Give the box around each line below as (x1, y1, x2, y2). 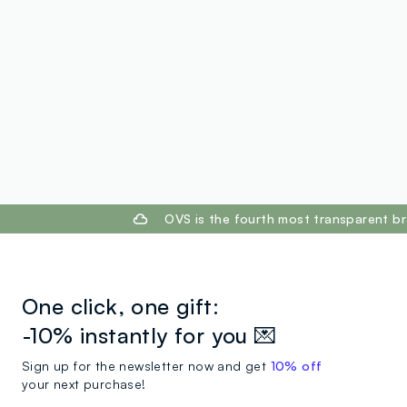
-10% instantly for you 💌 (22, 322, 277, 350)
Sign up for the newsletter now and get (22, 358, 271, 374)
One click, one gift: (22, 293, 219, 321)
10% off (270, 358, 323, 374)
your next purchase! (22, 376, 146, 392)
